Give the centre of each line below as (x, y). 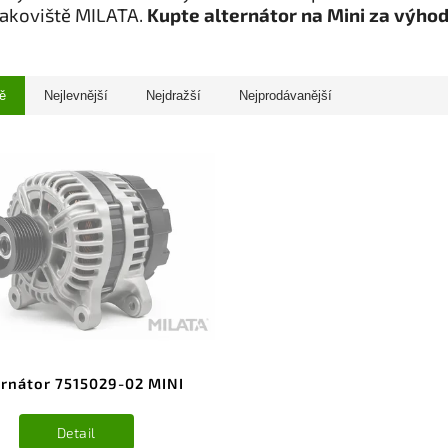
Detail (76, 432)
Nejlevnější (76, 95)
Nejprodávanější (285, 95)
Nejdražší (173, 95)
